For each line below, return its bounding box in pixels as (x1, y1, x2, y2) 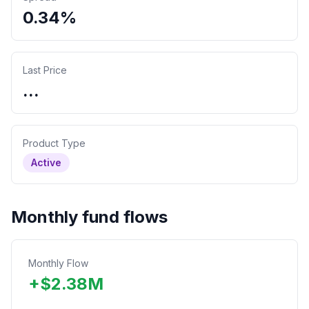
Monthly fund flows (11, 207, 168, 227)
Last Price (23, 64, 67, 76)
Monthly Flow (28, 257, 88, 269)
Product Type (23, 137, 86, 149)
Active (31, 157, 61, 168)
